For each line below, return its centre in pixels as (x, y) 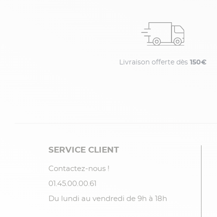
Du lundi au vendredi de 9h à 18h (108, 199)
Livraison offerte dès (155, 62)
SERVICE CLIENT (84, 150)
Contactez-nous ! (79, 169)
